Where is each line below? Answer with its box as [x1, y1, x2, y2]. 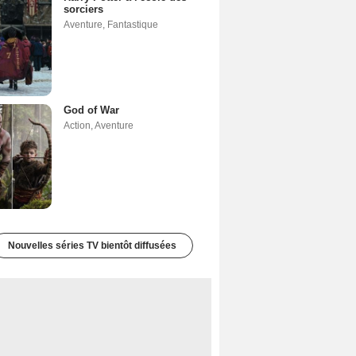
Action [64, 119, 91, 131]
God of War [64, 103, 119, 116]
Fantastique [107, 18, 158, 30]
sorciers [64, 2, 103, 15]
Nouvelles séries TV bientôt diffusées [8, 239, 176, 251]
